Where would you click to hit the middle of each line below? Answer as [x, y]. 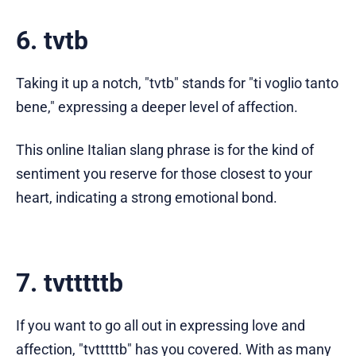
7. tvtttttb [70, 282]
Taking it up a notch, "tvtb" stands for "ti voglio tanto [177, 83]
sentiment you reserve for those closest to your [164, 173]
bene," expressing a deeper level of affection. [157, 106]
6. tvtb [52, 40]
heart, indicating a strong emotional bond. [147, 197]
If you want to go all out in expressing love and [161, 325]
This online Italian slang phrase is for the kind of [165, 149]
